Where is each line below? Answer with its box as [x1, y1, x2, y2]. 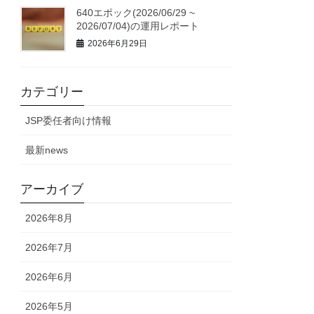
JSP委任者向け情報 [25, 114, 112, 126]
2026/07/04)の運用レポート [76, 20, 200, 32]
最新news [25, 144, 69, 156]
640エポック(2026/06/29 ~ [76, 7, 196, 19]
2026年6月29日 [88, 38, 148, 48]
